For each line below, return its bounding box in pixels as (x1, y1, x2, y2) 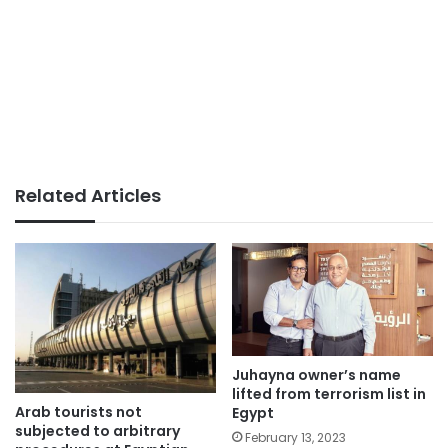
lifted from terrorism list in (232, 383, 426, 404)
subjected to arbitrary (15, 421, 180, 442)
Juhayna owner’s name (232, 364, 401, 385)
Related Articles (15, 182, 161, 208)
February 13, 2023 (245, 428, 346, 446)
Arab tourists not (15, 402, 142, 423)
